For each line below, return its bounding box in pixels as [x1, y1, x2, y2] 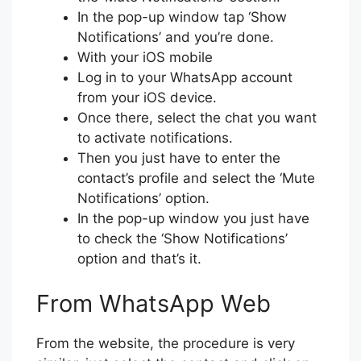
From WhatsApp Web [36, 288, 271, 317]
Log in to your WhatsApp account [77, 69, 293, 85]
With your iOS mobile [77, 49, 213, 65]
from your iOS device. [77, 89, 217, 106]
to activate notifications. [77, 130, 233, 146]
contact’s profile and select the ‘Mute [77, 170, 315, 186]
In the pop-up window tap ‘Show [77, 9, 287, 25]
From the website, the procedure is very [36, 334, 295, 351]
